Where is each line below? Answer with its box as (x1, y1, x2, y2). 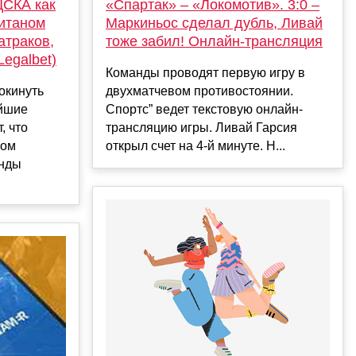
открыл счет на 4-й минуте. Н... (106, 138, 285, 153)
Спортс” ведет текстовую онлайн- (106, 102, 303, 116)
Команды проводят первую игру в (106, 65, 305, 79)
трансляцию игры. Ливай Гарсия (106, 120, 297, 134)
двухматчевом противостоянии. (106, 83, 293, 98)
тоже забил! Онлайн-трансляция (106, 33, 323, 49)
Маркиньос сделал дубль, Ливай (106, 14, 323, 31)
